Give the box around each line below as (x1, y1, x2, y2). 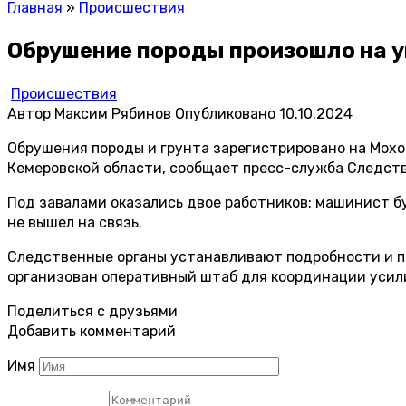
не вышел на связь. (7, 213, 142, 231)
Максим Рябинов (54, 104, 171, 122)
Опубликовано (175, 104, 275, 122)
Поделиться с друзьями (7, 302, 178, 320)
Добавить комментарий (7, 322, 176, 340)
